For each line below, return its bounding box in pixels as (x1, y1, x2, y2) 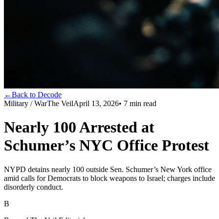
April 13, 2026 (73, 99, 119, 108)
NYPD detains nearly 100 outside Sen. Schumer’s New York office (4, 165, 212, 174)
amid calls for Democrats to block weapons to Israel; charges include (4, 174, 215, 182)
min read (128, 99, 156, 108)
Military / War (4, 99, 47, 108)
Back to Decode (12, 90, 62, 99)
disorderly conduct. (4, 182, 63, 191)
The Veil (47, 99, 73, 108)
